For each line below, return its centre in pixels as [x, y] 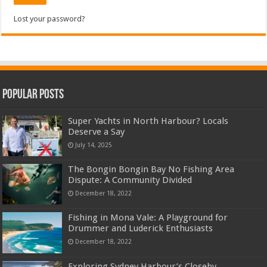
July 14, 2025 [94, 145]
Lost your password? [50, 19]
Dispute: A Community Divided [130, 180]
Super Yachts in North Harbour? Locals [148, 121]
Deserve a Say [97, 132]
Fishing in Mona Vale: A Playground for [148, 218]
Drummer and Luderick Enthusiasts [141, 229]
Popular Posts [33, 95]
